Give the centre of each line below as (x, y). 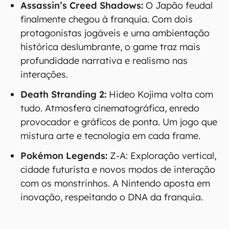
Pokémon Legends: (64, 156)
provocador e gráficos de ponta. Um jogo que (119, 122)
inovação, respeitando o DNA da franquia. (112, 197)
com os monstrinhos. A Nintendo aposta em (115, 183)
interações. (44, 74)
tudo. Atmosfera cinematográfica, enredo (110, 108)
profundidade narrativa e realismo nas (104, 61)
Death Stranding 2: (63, 94)
